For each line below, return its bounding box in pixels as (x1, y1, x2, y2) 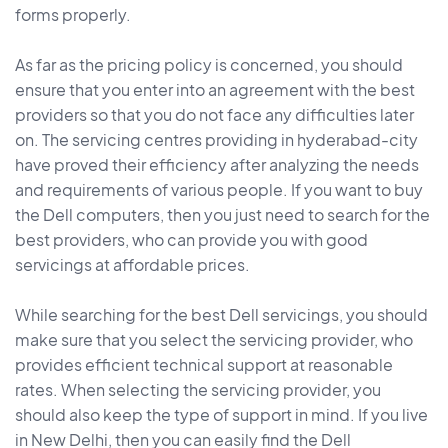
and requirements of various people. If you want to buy (15, 179, 423, 201)
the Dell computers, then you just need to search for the (15, 204, 430, 226)
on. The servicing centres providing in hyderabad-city (15, 129, 418, 151)
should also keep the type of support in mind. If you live (15, 404, 428, 426)
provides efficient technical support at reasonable (15, 354, 393, 376)
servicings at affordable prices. (15, 254, 250, 276)
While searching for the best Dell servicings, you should (15, 304, 428, 326)
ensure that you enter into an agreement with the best (15, 79, 415, 101)
